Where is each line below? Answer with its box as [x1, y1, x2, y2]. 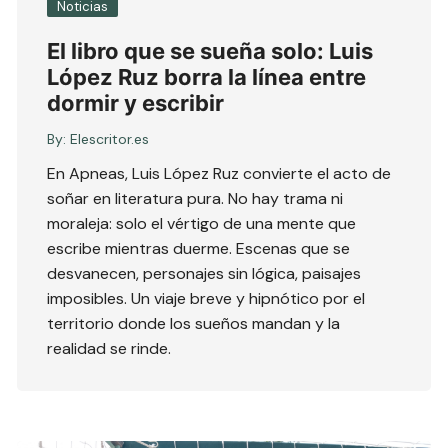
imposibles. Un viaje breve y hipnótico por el [47, 287, 366, 309]
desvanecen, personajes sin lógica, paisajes [47, 262, 362, 284]
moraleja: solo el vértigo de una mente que [47, 212, 357, 234]
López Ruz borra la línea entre [47, 63, 367, 90]
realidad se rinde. [47, 337, 172, 359]
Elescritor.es [70, 129, 150, 148]
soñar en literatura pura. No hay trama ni [47, 187, 344, 209]
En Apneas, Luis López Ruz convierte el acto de [47, 162, 392, 184]
